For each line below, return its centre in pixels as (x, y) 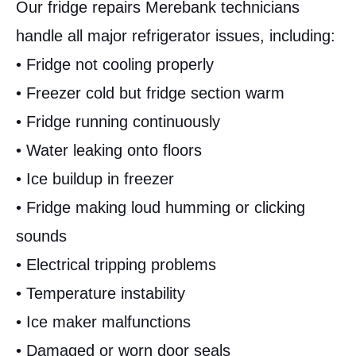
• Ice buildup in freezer (95, 179)
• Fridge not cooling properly (115, 65)
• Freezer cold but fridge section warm (150, 93)
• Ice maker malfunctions (103, 322)
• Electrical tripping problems (116, 265)
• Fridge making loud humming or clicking (161, 208)
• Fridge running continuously (118, 122)
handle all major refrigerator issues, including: (176, 36)
